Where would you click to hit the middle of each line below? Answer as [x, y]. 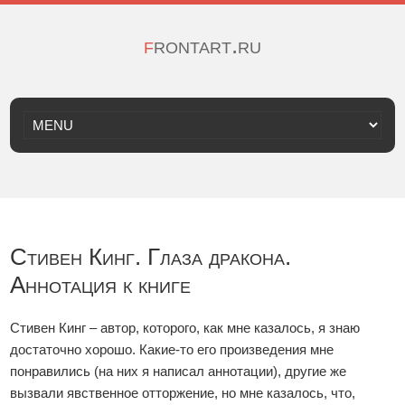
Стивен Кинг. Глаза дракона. [151, 257]
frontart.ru [207, 45]
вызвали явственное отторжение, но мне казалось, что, [183, 393]
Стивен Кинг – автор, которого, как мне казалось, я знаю [185, 328]
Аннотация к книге [101, 285]
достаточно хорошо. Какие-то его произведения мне [172, 349]
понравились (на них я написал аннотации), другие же [179, 371]
